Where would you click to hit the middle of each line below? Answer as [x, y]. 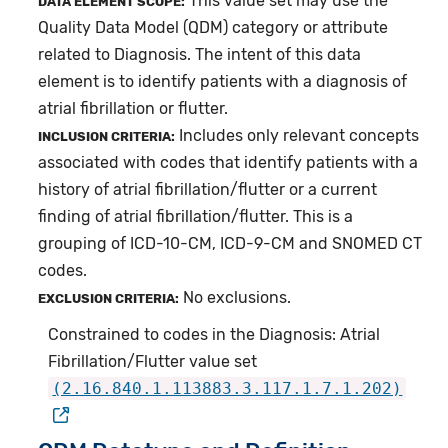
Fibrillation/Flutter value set [153, 362]
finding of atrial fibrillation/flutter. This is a [196, 217]
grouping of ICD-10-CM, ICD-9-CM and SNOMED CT [230, 244]
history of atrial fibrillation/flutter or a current [208, 190]
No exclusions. [235, 298]
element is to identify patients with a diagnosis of [223, 82]
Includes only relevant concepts [297, 136]
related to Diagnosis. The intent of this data [200, 55]
